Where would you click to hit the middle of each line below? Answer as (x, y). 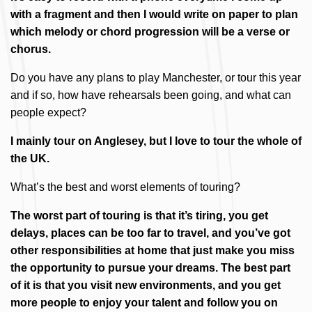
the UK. (30, 158)
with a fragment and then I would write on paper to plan (154, 14)
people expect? (48, 112)
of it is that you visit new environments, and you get (146, 285)
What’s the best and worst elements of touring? (125, 187)
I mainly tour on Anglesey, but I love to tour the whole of (156, 141)
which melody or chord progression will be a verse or (150, 32)
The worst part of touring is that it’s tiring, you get (139, 216)
